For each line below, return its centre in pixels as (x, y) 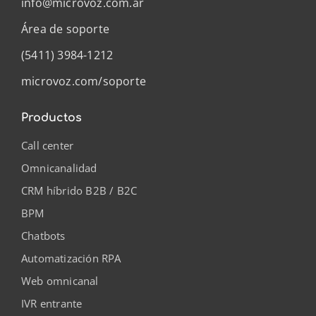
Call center (48, 145)
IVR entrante (52, 303)
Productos (51, 118)
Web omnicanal (60, 281)
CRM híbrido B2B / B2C (79, 190)
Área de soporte (65, 29)
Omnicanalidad (59, 168)
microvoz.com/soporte (84, 81)
